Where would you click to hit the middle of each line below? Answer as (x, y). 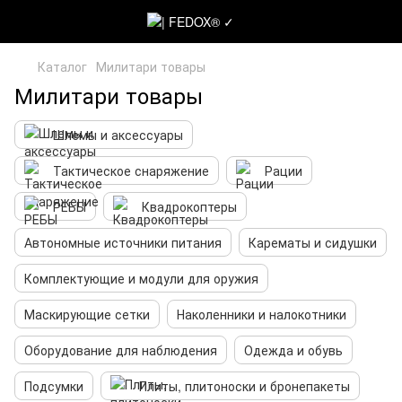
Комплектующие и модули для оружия (141, 278)
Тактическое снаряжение (131, 170)
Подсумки (54, 386)
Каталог (62, 66)
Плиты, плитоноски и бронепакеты (245, 386)
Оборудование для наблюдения (121, 350)
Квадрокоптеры (189, 206)
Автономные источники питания (123, 242)
